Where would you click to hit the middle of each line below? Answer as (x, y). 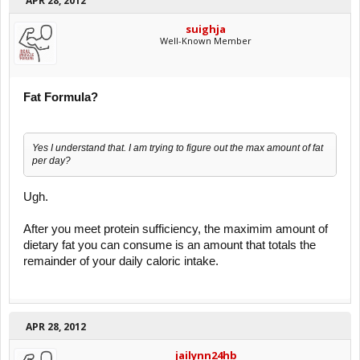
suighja (206, 29)
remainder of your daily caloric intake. (121, 261)
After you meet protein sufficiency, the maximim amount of (176, 229)
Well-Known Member (206, 40)
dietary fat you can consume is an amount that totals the (170, 245)
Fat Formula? (61, 97)
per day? (51, 161)
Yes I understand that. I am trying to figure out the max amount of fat (178, 148)
